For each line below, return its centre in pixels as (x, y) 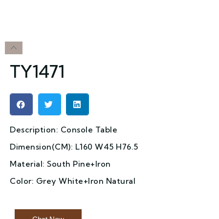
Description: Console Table (64, 129)
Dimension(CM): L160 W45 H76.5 (74, 146)
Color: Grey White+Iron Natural (73, 181)
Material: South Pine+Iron (60, 164)
